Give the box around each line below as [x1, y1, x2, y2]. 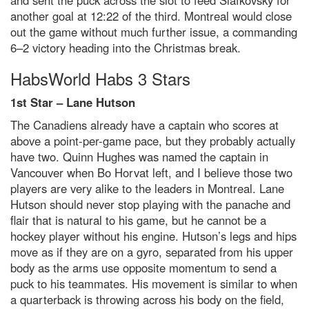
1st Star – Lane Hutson [10, 94, 135, 111]
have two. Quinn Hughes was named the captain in [10, 148, 268, 166]
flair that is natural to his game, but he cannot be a [10, 212, 266, 229]
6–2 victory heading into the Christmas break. [10, 39, 241, 57]
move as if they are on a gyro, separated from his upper [10, 243, 293, 261]
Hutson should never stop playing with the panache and [10, 196, 290, 213]
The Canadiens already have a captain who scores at [10, 117, 279, 134]
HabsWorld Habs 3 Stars [10, 66, 190, 91]
